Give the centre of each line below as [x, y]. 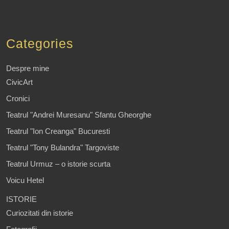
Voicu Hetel [25, 180]
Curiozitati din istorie [40, 213]
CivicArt [19, 82]
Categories [40, 44]
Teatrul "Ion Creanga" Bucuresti [58, 131]
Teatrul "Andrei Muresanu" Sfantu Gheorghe [79, 115]
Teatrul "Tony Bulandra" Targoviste [63, 148]
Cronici [18, 99]
